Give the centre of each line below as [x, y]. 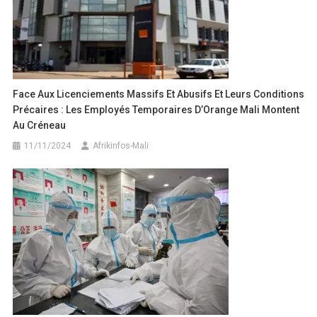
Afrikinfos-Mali [121, 146]
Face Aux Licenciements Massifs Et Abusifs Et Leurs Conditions [159, 94]
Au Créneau [40, 126]
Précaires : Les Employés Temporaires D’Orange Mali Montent [156, 110]
